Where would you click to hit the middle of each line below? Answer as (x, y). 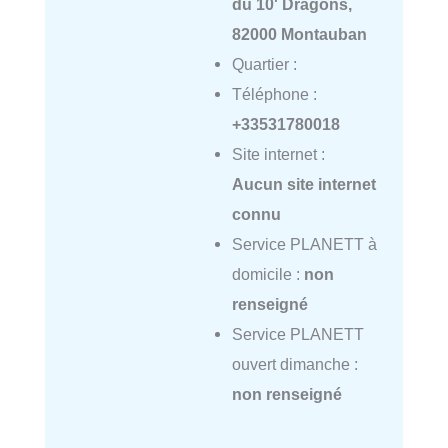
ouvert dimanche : (294, 364)
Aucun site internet (303, 184)
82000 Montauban (299, 34)
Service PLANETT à (304, 244)
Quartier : (264, 64)
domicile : (267, 274)
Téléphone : (274, 94)
